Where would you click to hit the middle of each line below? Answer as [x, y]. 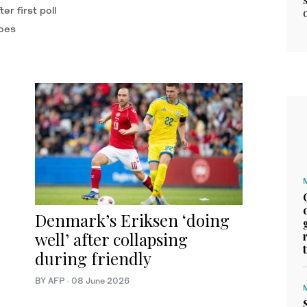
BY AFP [51, 281]
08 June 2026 [100, 281]
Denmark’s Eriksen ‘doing [132, 220]
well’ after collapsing [111, 240]
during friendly [93, 259]
